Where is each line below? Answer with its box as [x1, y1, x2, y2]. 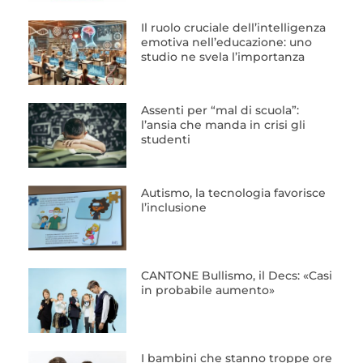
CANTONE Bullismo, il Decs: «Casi [140, 267, 332, 283]
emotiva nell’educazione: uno [140, 35, 312, 50]
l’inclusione [140, 200, 207, 216]
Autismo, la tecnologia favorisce [140, 186, 326, 201]
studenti [140, 132, 190, 147]
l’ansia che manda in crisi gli [140, 117, 305, 133]
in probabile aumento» [140, 282, 275, 297]
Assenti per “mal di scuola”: [140, 103, 299, 118]
